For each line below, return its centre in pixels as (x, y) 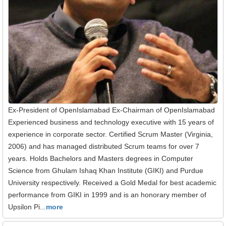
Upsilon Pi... (27, 207)
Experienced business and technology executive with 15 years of (111, 122)
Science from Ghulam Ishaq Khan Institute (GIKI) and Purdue (106, 170)
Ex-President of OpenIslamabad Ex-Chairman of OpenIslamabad (111, 110)
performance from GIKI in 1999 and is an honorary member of (107, 194)
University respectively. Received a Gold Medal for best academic (112, 182)
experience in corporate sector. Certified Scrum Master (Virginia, (110, 134)
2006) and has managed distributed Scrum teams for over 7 (104, 146)
